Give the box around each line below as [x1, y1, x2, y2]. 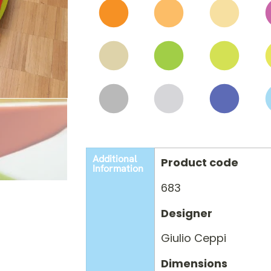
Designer [160, 205, 212, 221]
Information [93, 162, 143, 175]
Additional [93, 152, 137, 166]
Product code [160, 155, 238, 171]
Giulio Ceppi [160, 230, 226, 246]
